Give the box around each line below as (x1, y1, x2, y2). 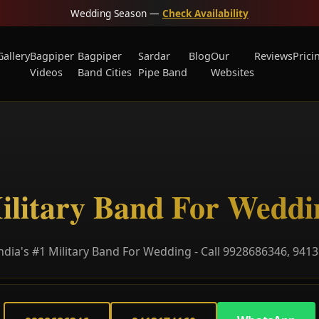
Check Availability (162, 6, 249, 20)
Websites (211, 65, 255, 79)
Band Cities (78, 65, 132, 79)
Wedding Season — (70, 6, 162, 20)
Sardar (138, 48, 171, 63)
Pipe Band (138, 65, 188, 79)
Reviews (254, 48, 293, 63)
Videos (29, 65, 63, 79)
